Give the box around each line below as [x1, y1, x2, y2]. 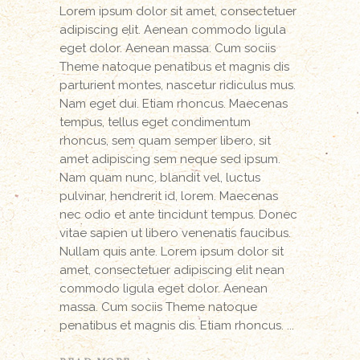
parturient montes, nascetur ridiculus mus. [59, 77, 296, 92]
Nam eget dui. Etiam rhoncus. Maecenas [59, 96, 288, 111]
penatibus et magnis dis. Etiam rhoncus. [59, 317, 287, 333]
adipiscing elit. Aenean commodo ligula [59, 22, 286, 37]
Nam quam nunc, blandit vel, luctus [59, 170, 260, 185]
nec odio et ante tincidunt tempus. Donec [59, 207, 297, 222]
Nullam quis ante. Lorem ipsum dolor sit [59, 243, 284, 259]
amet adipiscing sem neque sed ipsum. [59, 151, 280, 166]
